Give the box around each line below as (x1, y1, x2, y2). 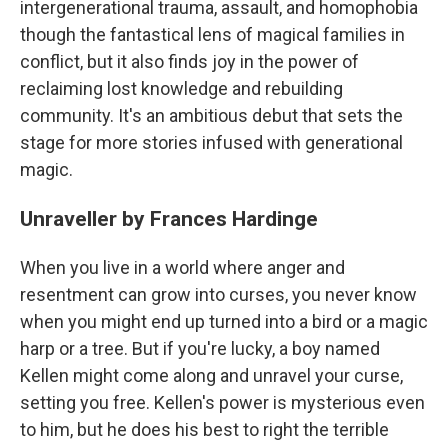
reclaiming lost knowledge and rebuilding (20, 78, 343, 100)
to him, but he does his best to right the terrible (20, 419, 389, 441)
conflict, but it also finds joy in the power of (20, 51, 359, 73)
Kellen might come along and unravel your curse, (20, 365, 403, 387)
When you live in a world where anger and (20, 257, 345, 279)
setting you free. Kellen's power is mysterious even (20, 392, 425, 414)
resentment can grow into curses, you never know (20, 284, 417, 306)
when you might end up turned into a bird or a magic (20, 311, 428, 333)
